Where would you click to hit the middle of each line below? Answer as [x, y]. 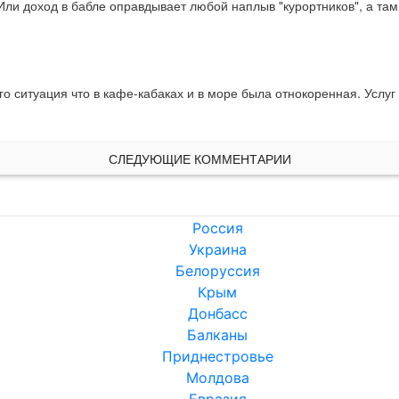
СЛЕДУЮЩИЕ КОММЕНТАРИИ [199, 159]
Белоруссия [217, 271]
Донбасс [217, 314]
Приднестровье [217, 357]
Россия [217, 228]
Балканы [217, 335]
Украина [217, 250]
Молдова [217, 378]
